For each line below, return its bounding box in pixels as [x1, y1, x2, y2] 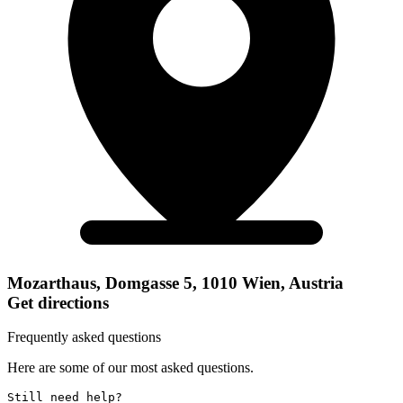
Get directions [7, 292, 109, 312]
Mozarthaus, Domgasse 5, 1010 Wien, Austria [7, 273, 344, 292]
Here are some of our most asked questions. [7, 360, 254, 376]
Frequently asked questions [7, 329, 161, 345]
